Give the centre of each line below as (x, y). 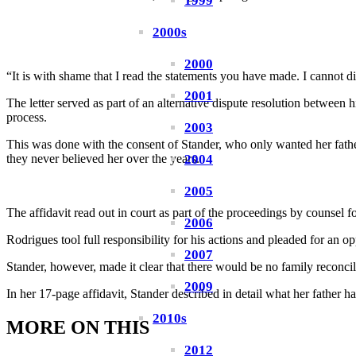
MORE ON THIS (78, 328)
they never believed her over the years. (103, 159)
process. (27, 118)
